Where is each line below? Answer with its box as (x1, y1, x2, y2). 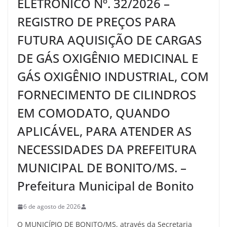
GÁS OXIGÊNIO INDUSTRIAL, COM (17, 68, 209, 85)
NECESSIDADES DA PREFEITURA (17, 141, 197, 158)
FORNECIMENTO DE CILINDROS (17, 86, 196, 103)
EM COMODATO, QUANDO (17, 104, 170, 121)
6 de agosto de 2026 (23, 202, 81, 211)
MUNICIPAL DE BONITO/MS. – (17, 159, 186, 176)
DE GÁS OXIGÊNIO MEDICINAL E (17, 50, 198, 66)
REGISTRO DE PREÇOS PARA (17, 13, 176, 30)
